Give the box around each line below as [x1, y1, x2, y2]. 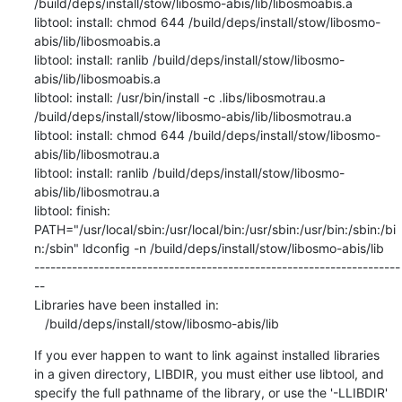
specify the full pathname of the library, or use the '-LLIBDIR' [33, 384, 388, 400]
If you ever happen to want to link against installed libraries [33, 346, 380, 363]
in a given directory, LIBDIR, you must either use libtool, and [33, 365, 384, 381]
